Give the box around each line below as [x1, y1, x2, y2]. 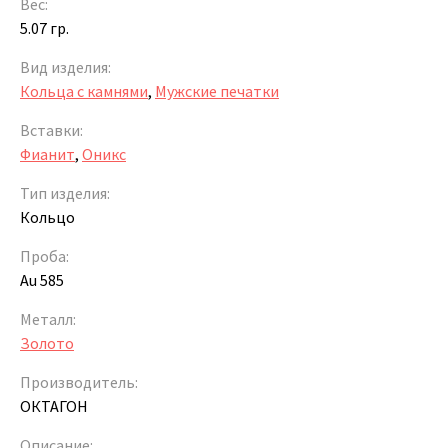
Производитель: [20, 371, 138, 392]
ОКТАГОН [20, 395, 88, 416]
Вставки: [20, 119, 83, 140]
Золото [20, 332, 74, 353]
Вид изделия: [20, 56, 111, 77]
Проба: [20, 245, 69, 266]
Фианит [20, 143, 75, 164]
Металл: [20, 308, 76, 329]
